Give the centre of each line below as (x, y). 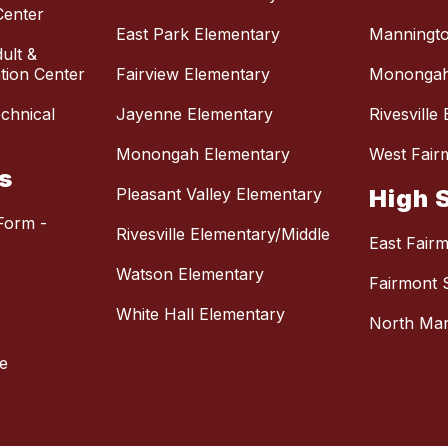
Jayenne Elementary (194, 114)
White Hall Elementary (200, 314)
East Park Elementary (198, 34)
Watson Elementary (190, 274)
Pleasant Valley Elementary (219, 194)
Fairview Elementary (193, 74)
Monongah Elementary (203, 154)
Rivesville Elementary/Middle (223, 234)
